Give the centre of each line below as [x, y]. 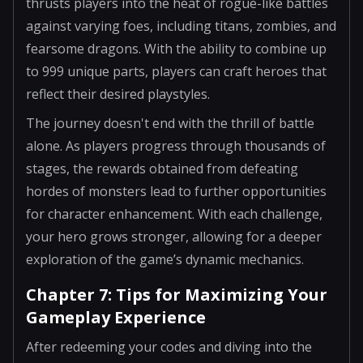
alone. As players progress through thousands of [176, 145]
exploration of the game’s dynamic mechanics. [165, 259]
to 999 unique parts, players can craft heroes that [176, 71]
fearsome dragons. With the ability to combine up [176, 48]
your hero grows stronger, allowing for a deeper [174, 236]
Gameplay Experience [116, 317]
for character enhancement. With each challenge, [174, 214]
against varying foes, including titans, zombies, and [181, 26]
